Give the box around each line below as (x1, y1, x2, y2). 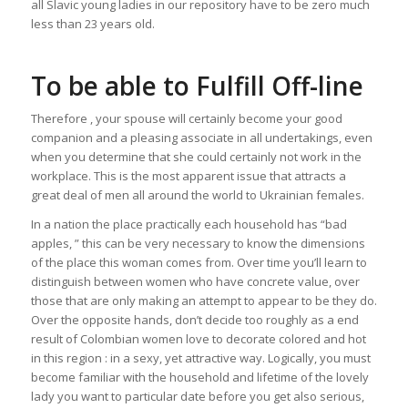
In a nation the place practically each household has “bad (30, 216, 347, 233)
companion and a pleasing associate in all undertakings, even (30, 129, 372, 147)
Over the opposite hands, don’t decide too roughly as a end (30, 311, 359, 329)
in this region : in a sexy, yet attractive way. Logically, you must (30, 350, 371, 367)
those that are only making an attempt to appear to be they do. (30, 292, 377, 310)
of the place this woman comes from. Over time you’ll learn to (30, 254, 367, 271)
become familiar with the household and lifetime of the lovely (30, 369, 369, 386)
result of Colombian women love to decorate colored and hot (30, 331, 366, 348)
